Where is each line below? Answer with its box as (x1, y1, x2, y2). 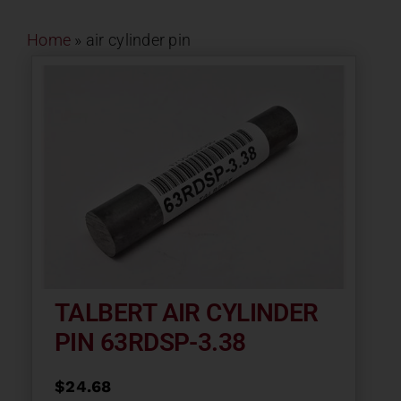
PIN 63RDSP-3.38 (55, 328, 246, 357)
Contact (309, 9, 374, 31)
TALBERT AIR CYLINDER (55, 298, 319, 328)
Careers (309, 186, 374, 209)
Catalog (310, 245, 374, 268)
